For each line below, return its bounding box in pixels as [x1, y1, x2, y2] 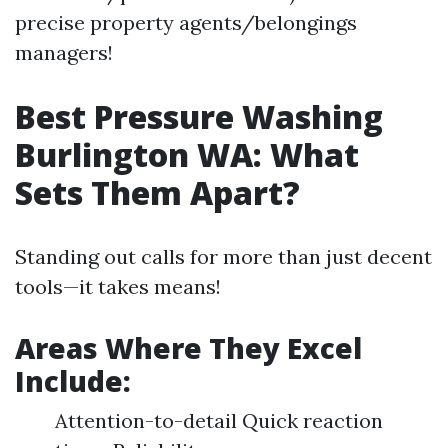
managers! [15, 40, 113, 65]
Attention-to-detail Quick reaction [55, 408, 383, 433]
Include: [15, 362, 131, 400]
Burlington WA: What [15, 133, 359, 176]
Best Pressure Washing [15, 95, 383, 138]
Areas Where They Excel [15, 329, 362, 367]
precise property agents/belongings [15, 10, 357, 35]
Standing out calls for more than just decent [15, 244, 432, 269]
